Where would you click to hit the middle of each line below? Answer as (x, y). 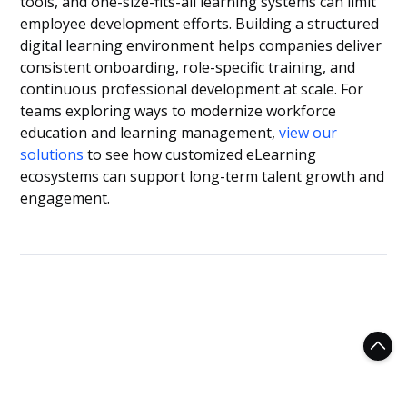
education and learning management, (150, 133)
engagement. (65, 198)
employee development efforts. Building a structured (200, 24)
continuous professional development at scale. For (192, 89)
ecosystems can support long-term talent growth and (203, 176)
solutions (52, 154)
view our (308, 133)
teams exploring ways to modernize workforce (179, 111)
